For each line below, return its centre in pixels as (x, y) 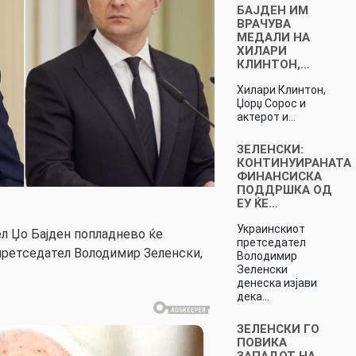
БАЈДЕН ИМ (272, 10)
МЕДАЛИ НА (273, 37)
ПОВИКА (261, 342)
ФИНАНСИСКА (279, 176)
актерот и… (266, 116)
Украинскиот (271, 228)
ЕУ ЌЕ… (257, 203)
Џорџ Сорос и (271, 103)
